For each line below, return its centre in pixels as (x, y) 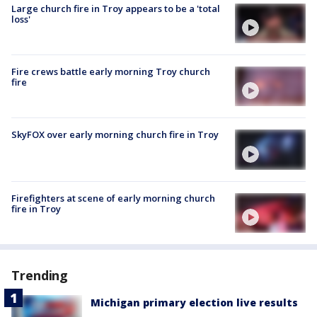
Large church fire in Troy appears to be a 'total (116, 8)
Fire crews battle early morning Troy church (111, 72)
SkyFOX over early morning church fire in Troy (115, 135)
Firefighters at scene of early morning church (113, 198)
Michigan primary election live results (194, 302)
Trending (40, 275)
